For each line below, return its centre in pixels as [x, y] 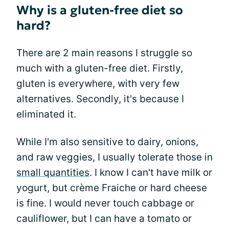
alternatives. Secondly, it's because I [100, 99]
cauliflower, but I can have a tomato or [104, 219]
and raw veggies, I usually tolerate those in [114, 157]
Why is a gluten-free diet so [100, 10]
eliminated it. [46, 114]
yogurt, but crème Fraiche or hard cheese [112, 188]
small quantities [53, 173]
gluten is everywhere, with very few [98, 84]
